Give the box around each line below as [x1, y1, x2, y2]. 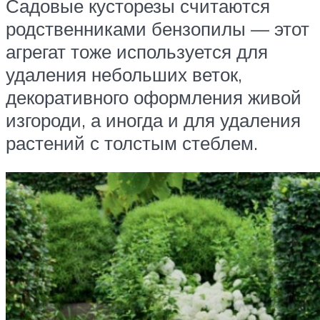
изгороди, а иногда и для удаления [6, 108, 301, 131]
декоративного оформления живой [6, 85, 301, 109]
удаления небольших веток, [6, 62, 242, 86]
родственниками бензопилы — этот [6, 16, 309, 40]
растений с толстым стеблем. [6, 131, 258, 154]
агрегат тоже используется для [6, 39, 268, 63]
